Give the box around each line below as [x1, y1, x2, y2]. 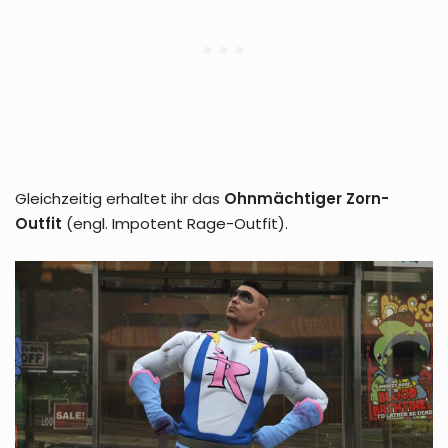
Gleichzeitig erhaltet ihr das [15, 188, 224, 210]
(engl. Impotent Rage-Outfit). [62, 213, 288, 235]
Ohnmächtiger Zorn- [224, 188, 389, 210]
